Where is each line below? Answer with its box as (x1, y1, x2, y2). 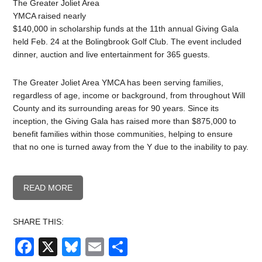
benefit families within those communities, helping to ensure (13, 129, 233, 139)
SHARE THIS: (13, 217, 64, 227)
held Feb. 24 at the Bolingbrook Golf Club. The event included (13, 37, 242, 47)
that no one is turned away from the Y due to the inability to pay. (13, 142, 249, 152)
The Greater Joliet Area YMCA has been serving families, (13, 78, 224, 88)
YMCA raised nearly (13, 11, 87, 21)
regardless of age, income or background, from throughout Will (13, 91, 246, 101)
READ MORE (23, 183, 73, 193)
